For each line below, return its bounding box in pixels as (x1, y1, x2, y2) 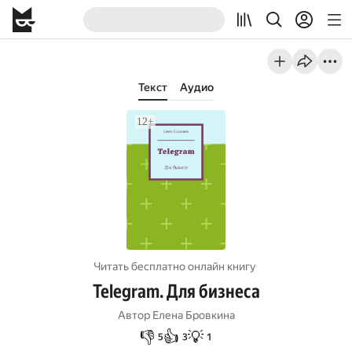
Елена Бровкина (152, 309, 235, 321)
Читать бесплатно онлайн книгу (93, 260, 256, 273)
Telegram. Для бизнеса (92, 280, 260, 302)
